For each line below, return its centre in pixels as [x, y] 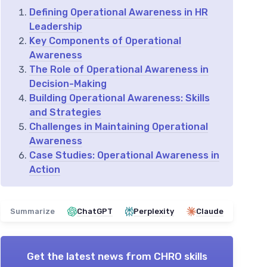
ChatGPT [95, 211]
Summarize [32, 211]
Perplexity [154, 211]
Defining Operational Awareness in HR [119, 12]
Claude [210, 211]
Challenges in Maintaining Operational [119, 127]
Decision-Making [68, 84]
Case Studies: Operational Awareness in [124, 155]
